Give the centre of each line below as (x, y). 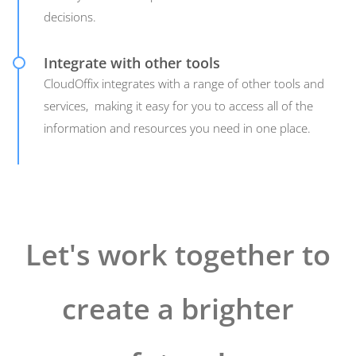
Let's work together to (178, 254)
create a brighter (178, 308)
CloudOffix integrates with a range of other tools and (184, 83)
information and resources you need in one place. (177, 128)
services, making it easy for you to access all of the (178, 105)
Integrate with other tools (132, 62)
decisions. (70, 16)
